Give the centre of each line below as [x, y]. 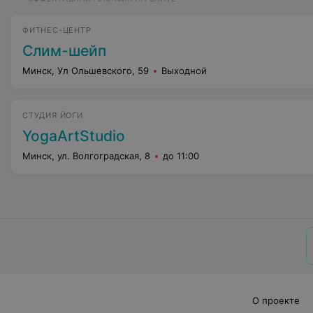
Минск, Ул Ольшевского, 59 [86, 71]
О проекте [276, 300]
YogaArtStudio [74, 136]
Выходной [184, 71]
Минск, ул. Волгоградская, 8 [86, 156]
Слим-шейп [64, 51]
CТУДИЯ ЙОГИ [53, 115]
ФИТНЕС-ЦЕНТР [57, 30]
